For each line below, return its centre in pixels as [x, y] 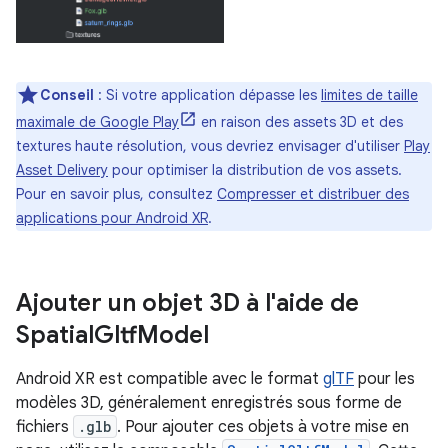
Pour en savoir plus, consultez [116, 193]
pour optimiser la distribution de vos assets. [255, 169]
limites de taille [369, 94]
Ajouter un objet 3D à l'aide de [187, 302]
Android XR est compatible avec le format [169, 378]
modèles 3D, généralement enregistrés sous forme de [209, 402]
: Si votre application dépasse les [207, 94]
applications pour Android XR [112, 217]
